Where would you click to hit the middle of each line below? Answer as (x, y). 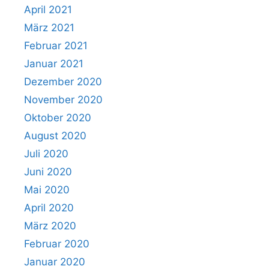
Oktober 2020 (58, 117)
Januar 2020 (55, 261)
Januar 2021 (54, 63)
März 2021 (49, 27)
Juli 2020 (46, 153)
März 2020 (50, 225)
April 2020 (49, 207)
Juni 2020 (48, 171)
